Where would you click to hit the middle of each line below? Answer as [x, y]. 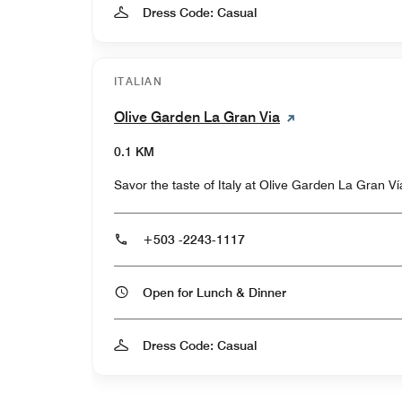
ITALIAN [139, 81]
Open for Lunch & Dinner [267, 292]
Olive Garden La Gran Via [197, 117]
